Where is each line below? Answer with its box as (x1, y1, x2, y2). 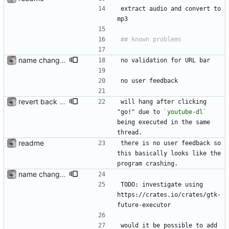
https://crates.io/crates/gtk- (117, 191, 221, 199)
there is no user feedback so (121, 140, 221, 147)
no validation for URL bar (121, 57, 210, 64)
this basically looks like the (117, 150, 221, 157)
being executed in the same (117, 119, 210, 126)
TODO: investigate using (121, 181, 203, 189)
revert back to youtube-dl (59, 97, 65, 106)
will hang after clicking (121, 98, 207, 106)
